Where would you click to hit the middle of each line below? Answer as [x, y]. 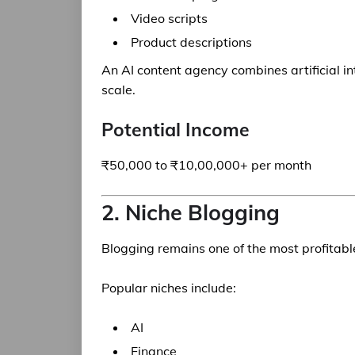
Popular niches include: [169, 288]
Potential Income [176, 130]
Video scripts [169, 18]
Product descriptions [191, 42]
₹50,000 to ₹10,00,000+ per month [206, 165]
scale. [118, 90]
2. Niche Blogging [191, 212]
